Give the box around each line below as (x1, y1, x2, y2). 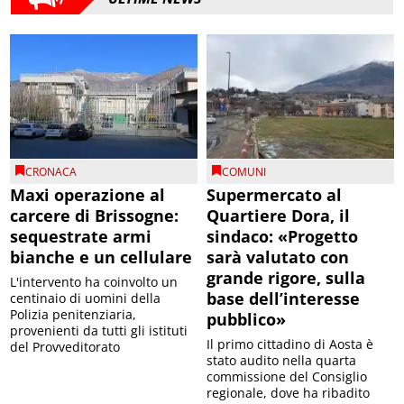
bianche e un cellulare (10, 246, 193, 269)
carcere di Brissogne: (10, 205, 179, 227)
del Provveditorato (10, 338, 121, 356)
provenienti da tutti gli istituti (10, 322, 188, 340)
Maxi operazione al (10, 184, 166, 207)
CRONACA (25, 164, 78, 180)
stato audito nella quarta (207, 352, 356, 370)
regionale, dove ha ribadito (207, 384, 370, 402)
